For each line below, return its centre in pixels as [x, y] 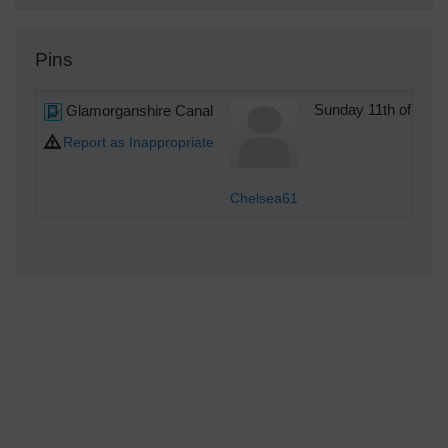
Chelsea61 [264, 198]
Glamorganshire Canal [137, 111]
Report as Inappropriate [138, 142]
